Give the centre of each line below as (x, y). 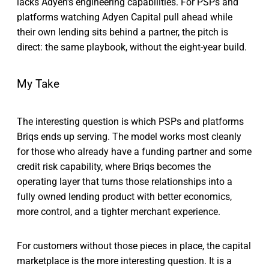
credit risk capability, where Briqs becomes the (114, 166)
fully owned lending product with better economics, (124, 196)
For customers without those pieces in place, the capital (134, 246)
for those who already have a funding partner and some (134, 151)
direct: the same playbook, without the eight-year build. (132, 47)
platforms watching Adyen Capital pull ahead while (125, 17)
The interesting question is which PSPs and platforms (130, 121)
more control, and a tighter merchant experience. (119, 211)
